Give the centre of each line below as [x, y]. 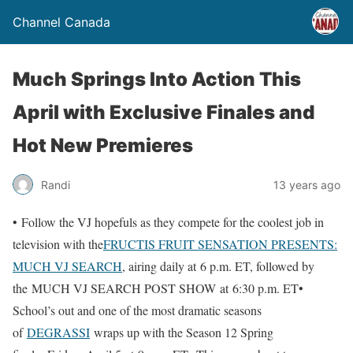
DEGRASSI [58, 332]
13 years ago [307, 184]
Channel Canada [61, 22]
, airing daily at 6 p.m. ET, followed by [218, 266]
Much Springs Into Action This [157, 79]
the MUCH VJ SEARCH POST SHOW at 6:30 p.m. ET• [158, 288]
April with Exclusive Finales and [163, 112]
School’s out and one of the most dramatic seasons [137, 310]
